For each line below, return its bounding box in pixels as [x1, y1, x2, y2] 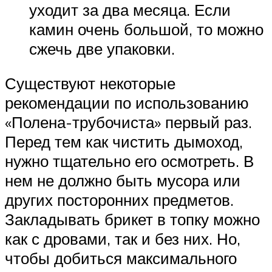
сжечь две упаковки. [29, 38, 175, 58]
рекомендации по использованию [5, 93, 249, 113]
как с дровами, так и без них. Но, [5, 229, 240, 249]
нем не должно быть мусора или [5, 171, 240, 191]
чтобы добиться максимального [5, 248, 237, 268]
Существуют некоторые [5, 73, 175, 93]
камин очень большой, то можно [29, 19, 263, 39]
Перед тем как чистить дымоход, [5, 132, 243, 152]
